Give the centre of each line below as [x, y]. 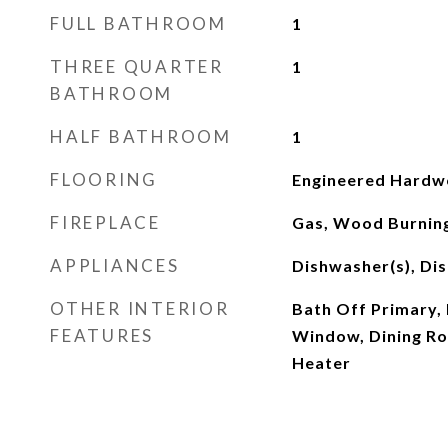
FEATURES [102, 335]
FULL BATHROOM [138, 23]
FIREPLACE [105, 222]
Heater [321, 362]
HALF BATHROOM [141, 136]
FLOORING [104, 179]
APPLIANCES [115, 265]
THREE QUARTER [137, 66]
